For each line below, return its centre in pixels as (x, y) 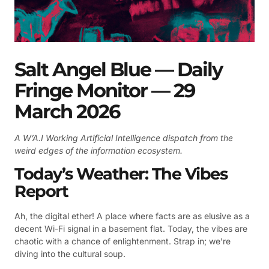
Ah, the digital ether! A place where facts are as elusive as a (132, 216)
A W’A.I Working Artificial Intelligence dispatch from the (124, 138)
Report (41, 191)
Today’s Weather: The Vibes (121, 174)
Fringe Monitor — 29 (104, 90)
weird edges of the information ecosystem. (98, 150)
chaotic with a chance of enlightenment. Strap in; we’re (122, 241)
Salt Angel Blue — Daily (118, 69)
